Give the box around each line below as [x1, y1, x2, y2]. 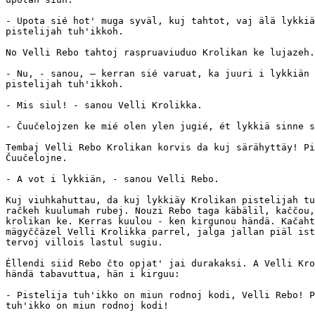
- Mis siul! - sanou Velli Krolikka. [6, 99, 202, 110]
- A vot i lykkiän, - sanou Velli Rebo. [6, 173, 219, 184]
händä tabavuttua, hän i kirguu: [6, 268, 180, 279]
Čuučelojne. [6, 152, 67, 163]
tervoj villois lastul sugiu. [6, 236, 163, 247]
